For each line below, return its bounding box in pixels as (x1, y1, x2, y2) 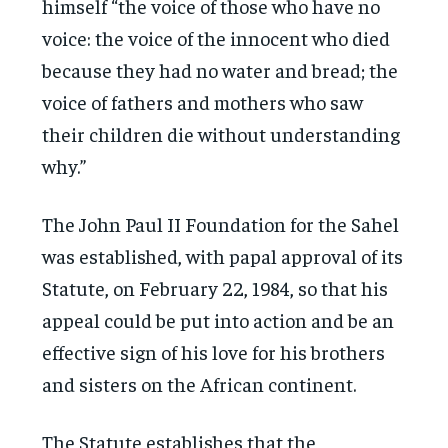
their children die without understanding (42, 120, 401, 146)
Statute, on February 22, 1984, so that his (42, 274, 389, 300)
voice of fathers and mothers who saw (42, 88, 364, 114)
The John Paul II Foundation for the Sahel (42, 210, 400, 236)
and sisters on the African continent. (42, 370, 357, 396)
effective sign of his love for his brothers (42, 338, 386, 364)
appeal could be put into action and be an (42, 306, 395, 332)
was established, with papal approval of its (42, 242, 404, 268)
